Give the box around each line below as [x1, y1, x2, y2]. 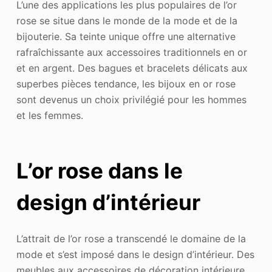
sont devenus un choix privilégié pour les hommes [16, 93, 246, 106]
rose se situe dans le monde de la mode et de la [16, 14, 237, 27]
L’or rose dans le [16, 158, 183, 184]
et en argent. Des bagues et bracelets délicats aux [16, 61, 248, 74]
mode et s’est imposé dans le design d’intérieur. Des [16, 248, 254, 260]
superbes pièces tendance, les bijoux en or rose [16, 77, 236, 90]
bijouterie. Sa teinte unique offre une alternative [16, 30, 236, 42]
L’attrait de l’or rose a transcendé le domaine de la [16, 232, 246, 245]
